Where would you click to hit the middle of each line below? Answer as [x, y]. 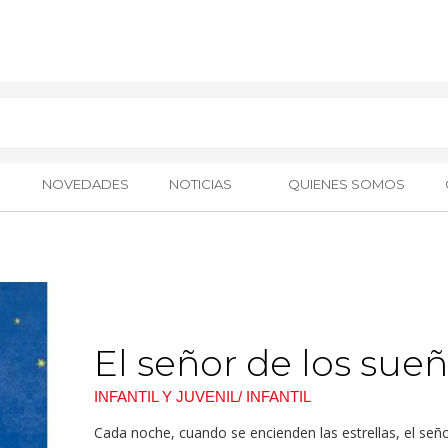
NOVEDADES [85, 184]
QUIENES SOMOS [347, 184]
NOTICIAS [200, 184]
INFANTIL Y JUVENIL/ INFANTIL [202, 396]
